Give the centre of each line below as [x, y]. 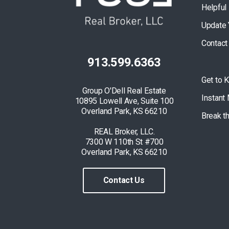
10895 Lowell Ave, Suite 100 [124, 101]
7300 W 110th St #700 [124, 142]
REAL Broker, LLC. [124, 132]
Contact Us [124, 180]
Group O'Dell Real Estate [124, 91]
